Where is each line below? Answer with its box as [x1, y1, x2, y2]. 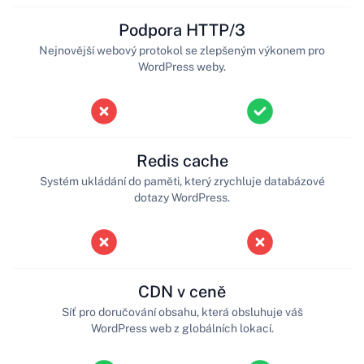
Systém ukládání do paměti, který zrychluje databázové [39, 174, 325, 188]
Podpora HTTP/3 [119, 19, 245, 40]
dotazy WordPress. [134, 190, 230, 204]
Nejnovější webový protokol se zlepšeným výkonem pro [39, 43, 325, 57]
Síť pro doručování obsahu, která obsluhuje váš [61, 305, 303, 318]
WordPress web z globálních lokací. [90, 321, 274, 335]
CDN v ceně [138, 281, 226, 301]
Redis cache [136, 150, 228, 171]
